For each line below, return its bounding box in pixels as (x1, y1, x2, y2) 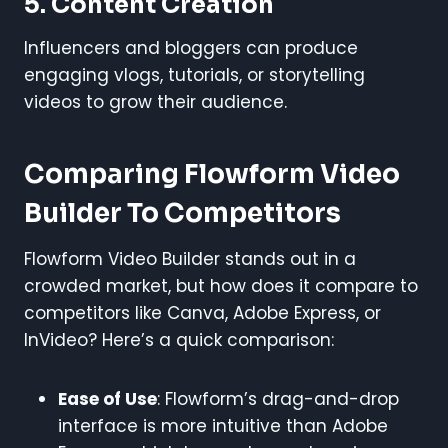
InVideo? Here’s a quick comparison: (24, 327, 334, 352)
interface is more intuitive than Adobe (58, 413, 388, 438)
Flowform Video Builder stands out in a (24, 246, 356, 271)
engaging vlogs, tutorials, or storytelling (24, 62, 365, 87)
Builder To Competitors (24, 196, 341, 230)
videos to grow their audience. (24, 89, 287, 114)
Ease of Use (58, 386, 157, 411)
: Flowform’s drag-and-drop (157, 386, 399, 411)
